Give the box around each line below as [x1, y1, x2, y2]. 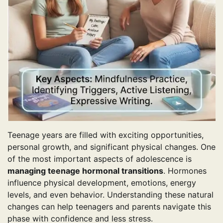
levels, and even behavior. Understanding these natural [7, 190, 214, 200]
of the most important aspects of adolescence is [7, 154, 192, 164]
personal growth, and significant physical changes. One [7, 142, 216, 152]
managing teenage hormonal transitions [7, 166, 163, 176]
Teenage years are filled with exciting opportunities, [7, 130, 204, 140]
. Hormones [163, 166, 207, 176]
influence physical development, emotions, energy [7, 178, 196, 188]
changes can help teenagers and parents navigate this [7, 202, 211, 212]
